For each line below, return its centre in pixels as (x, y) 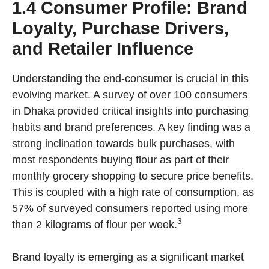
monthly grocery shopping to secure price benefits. (133, 176)
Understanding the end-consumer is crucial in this (130, 79)
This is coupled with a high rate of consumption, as (133, 192)
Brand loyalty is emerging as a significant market (128, 257)
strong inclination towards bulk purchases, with (123, 144)
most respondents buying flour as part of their (120, 160)
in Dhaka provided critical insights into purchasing (130, 111)
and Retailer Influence (103, 49)
